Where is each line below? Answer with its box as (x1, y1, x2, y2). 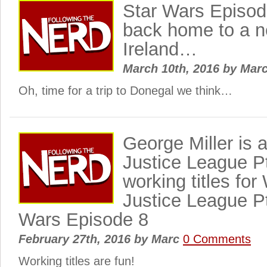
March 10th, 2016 (123, 62, 223, 75)
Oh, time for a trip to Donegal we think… (18, 84, 232, 97)
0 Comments (183, 232, 251, 246)
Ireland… (123, 39, 197, 60)
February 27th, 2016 (18, 232, 134, 246)
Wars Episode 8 (18, 209, 148, 230)
